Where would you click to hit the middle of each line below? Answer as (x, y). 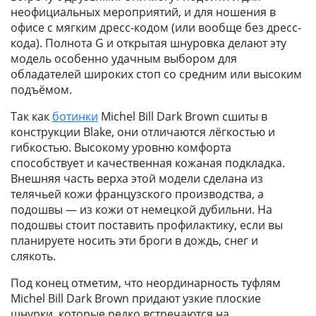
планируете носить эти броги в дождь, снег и (134, 241)
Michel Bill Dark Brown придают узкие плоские (136, 298)
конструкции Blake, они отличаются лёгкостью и (143, 132)
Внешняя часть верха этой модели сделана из (137, 178)
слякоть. (33, 256)
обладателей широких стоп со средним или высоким (156, 74)
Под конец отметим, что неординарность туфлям (146, 283)
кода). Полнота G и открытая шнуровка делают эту (148, 43)
